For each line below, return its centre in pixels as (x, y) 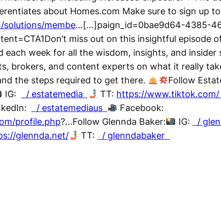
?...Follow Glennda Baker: (113, 122)
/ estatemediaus (69, 108)
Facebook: (141, 108)
